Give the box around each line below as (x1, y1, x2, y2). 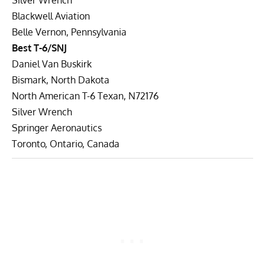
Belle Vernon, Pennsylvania (12, 25, 127, 38)
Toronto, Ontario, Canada (12, 137, 119, 150)
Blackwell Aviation (12, 9, 90, 22)
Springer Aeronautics (12, 121, 102, 134)
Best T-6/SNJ (12, 41, 67, 54)
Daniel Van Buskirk (12, 57, 92, 70)
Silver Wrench (12, 105, 72, 118)
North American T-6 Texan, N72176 (12, 89, 159, 102)
